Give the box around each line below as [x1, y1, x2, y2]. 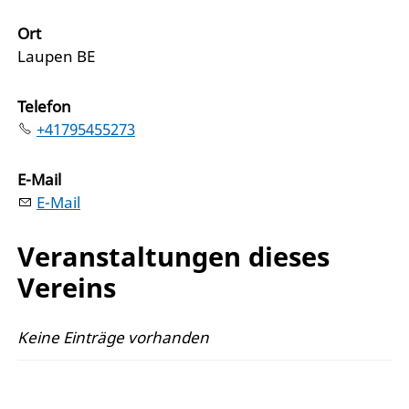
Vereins [17, 268, 116, 305]
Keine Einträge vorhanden [17, 327, 209, 349]
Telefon [17, 95, 71, 117]
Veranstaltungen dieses [17, 237, 330, 274]
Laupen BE [17, 45, 95, 67]
